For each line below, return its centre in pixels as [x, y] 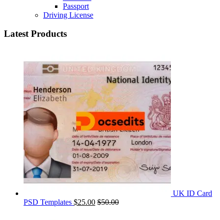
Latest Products [35, 34]
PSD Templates [48, 202]
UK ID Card [192, 193]
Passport [76, 6]
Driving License [68, 15]
